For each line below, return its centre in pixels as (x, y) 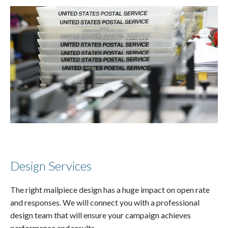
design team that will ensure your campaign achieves (101, 215)
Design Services (51, 165)
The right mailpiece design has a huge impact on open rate (110, 189)
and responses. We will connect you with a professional (105, 202)
